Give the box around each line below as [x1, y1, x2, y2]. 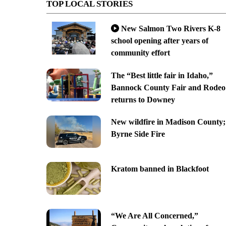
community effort [110, 48, 170, 57]
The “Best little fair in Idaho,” [110, 71, 213, 80]
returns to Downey [110, 95, 175, 104]
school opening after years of [110, 36, 208, 45]
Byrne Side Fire [110, 130, 165, 139]
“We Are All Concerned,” [110, 211, 198, 220]
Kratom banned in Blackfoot [110, 164, 209, 174]
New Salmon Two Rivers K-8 [121, 24, 220, 33]
